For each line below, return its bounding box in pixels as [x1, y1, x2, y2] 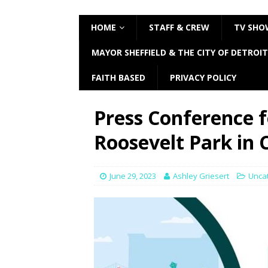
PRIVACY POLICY [170, 72, 236, 83]
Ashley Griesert [173, 170, 229, 181]
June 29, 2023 [109, 170, 156, 181]
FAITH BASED [92, 72, 145, 83]
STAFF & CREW [149, 22, 209, 33]
